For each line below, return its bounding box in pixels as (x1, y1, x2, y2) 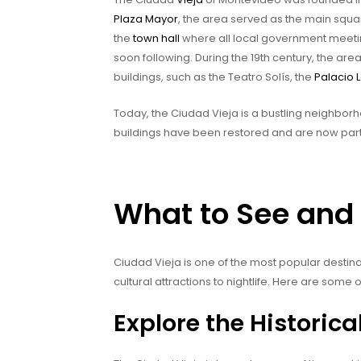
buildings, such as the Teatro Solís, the (114, 69, 314, 85)
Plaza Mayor (114, 11, 178, 27)
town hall (133, 31, 180, 47)
